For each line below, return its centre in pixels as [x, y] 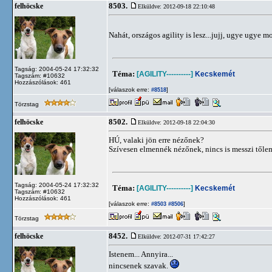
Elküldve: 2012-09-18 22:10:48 [176, 6]
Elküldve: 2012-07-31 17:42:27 [176, 236]
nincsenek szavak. [139, 266]
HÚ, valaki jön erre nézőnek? [156, 140]
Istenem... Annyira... [141, 254]
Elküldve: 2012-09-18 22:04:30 [176, 122]
